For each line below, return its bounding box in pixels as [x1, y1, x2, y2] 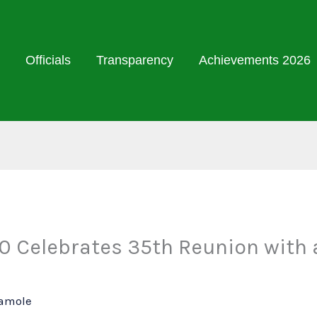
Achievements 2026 [198, 53, 311, 67]
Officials [25, 53, 71, 67]
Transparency [96, 53, 173, 67]
